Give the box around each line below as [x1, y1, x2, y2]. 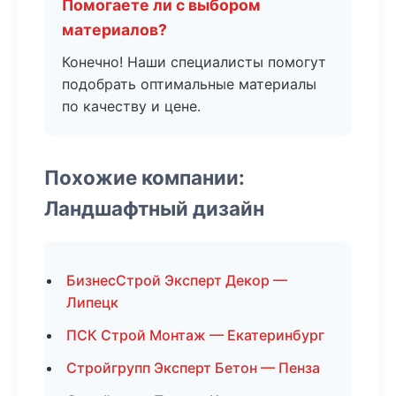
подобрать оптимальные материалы [62, 75, 316, 93]
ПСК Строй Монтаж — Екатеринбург [66, 326, 324, 344]
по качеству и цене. [62, 97, 201, 115]
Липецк [66, 293, 118, 311]
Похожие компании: [44, 165, 245, 189]
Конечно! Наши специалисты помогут [62, 53, 326, 71]
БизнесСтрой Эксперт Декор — [66, 271, 287, 289]
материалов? [62, 20, 167, 39]
